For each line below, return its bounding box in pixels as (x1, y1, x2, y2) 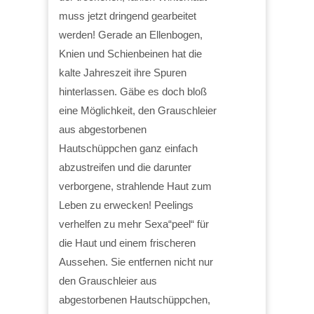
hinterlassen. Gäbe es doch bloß (59, 85, 207, 97)
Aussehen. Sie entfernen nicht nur (59, 255, 213, 268)
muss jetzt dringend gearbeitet (59, 9, 196, 22)
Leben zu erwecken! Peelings (59, 198, 193, 211)
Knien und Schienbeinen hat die (59, 47, 202, 60)
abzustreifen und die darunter (59, 161, 191, 173)
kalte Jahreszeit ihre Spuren (59, 66, 186, 78)
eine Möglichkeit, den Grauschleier (59, 104, 217, 116)
